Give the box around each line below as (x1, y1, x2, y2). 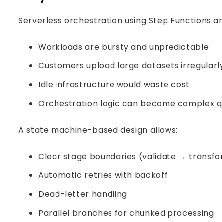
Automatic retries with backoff (38, 169, 168, 181)
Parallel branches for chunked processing (38, 207, 214, 219)
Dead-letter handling (38, 188, 127, 200)
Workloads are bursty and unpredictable (38, 41, 209, 53)
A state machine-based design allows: (18, 124, 178, 136)
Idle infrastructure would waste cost (38, 79, 190, 90)
